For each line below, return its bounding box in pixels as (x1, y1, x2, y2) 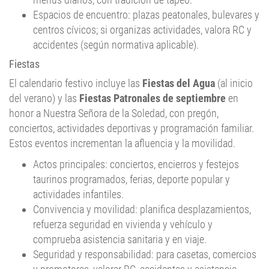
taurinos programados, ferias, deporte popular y (33, 173, 230, 186)
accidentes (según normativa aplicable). (33, 38, 199, 52)
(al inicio (215, 77, 253, 90)
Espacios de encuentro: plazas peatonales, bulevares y (33, 8, 259, 22)
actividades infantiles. (33, 188, 124, 201)
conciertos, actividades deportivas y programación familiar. (9, 122, 254, 135)
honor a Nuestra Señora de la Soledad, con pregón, (9, 107, 219, 120)
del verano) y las (9, 92, 79, 105)
